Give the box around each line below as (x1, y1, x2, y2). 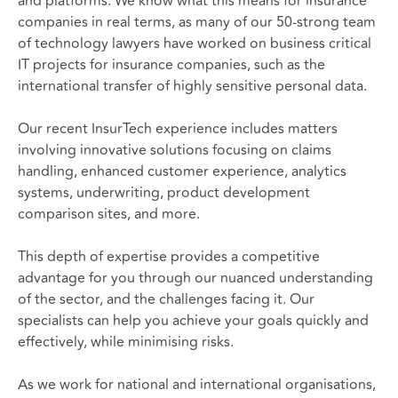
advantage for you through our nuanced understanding (18, 267, 373, 289)
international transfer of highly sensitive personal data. (18, 75, 367, 97)
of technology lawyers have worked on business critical (18, 32, 371, 54)
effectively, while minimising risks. (18, 330, 234, 353)
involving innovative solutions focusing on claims (18, 139, 331, 161)
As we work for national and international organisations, (18, 373, 376, 395)
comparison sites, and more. (18, 203, 200, 225)
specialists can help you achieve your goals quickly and (18, 309, 369, 331)
